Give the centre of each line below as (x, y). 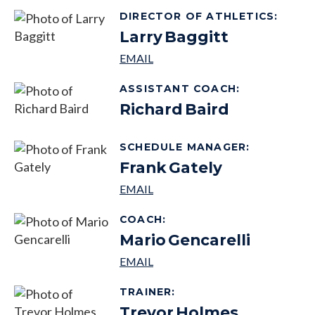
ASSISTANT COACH (178, 88)
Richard (151, 109)
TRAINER (146, 291)
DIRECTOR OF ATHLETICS (197, 16)
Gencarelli (209, 239)
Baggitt (197, 36)
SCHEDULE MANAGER (183, 147)
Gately (195, 167)
